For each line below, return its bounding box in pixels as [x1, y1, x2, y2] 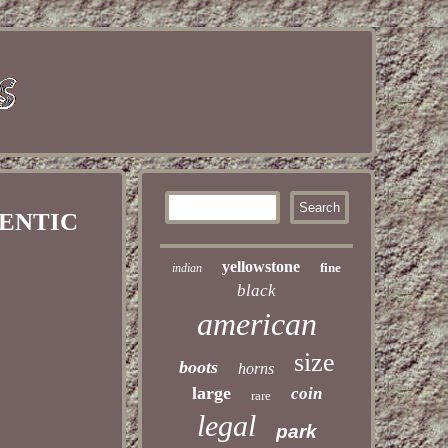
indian [172, 261, 203, 275]
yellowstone [222, 258, 301, 275]
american [196, 306, 317, 342]
